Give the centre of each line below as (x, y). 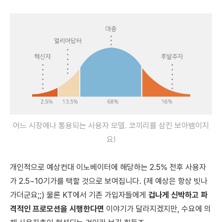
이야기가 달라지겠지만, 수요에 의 (158, 209)
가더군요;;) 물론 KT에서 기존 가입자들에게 (79, 195)
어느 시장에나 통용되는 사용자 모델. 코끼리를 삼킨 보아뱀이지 (111, 125)
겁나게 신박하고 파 (178, 195)
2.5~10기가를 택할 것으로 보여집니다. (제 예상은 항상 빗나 (113, 181)
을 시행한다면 (82, 209)
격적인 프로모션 (35, 209)
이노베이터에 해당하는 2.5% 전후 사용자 (141, 167)
